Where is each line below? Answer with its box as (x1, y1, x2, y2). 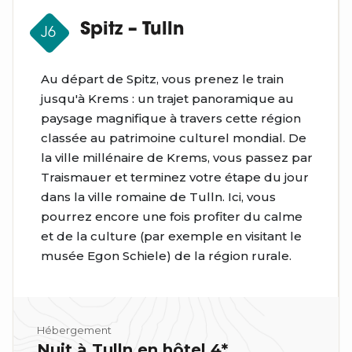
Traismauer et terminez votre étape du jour (41, 169, 309, 185)
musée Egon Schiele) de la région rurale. (41, 247, 291, 263)
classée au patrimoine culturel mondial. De (41, 130, 306, 145)
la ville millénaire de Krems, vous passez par (41, 149, 313, 165)
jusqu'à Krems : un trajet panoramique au (41, 90, 294, 106)
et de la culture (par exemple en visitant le (41, 228, 302, 244)
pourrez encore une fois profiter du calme (41, 208, 302, 224)
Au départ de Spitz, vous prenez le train (41, 71, 284, 86)
